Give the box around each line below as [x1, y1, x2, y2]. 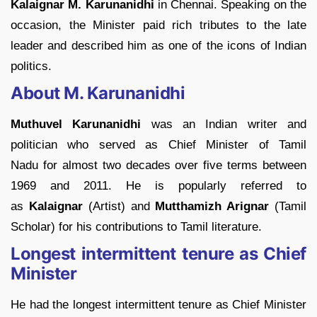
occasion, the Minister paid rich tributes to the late [11, 18, 306, 33]
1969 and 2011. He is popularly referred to [11, 179, 306, 193]
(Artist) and [82, 200, 156, 214]
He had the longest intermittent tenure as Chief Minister [11, 298, 306, 312]
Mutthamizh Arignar [155, 200, 270, 214]
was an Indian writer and [141, 117, 307, 132]
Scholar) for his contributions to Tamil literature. [11, 220, 262, 234]
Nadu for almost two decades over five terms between [11, 158, 306, 173]
